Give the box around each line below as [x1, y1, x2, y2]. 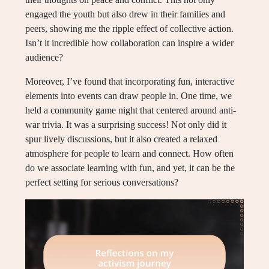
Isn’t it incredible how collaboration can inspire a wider [25, 37, 234, 48]
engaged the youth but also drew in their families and [25, 8, 225, 19]
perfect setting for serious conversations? [25, 177, 178, 187]
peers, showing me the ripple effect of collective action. [25, 23, 234, 34]
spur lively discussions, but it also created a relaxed [25, 133, 217, 144]
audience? [25, 52, 63, 62]
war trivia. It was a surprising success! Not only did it [25, 119, 226, 130]
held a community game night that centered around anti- [25, 104, 236, 115]
